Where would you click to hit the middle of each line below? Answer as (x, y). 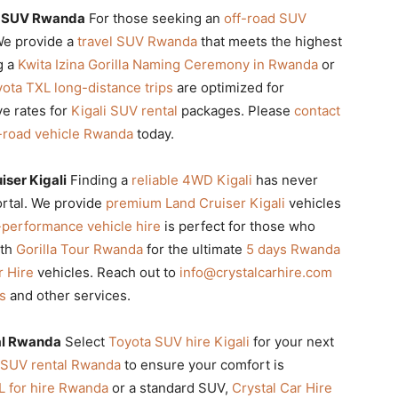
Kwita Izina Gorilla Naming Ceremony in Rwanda (168, 64)
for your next (292, 341)
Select (85, 341)
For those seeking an (155, 18)
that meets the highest (270, 41)
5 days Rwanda (293, 249)
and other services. (68, 295)
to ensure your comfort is (203, 364)
